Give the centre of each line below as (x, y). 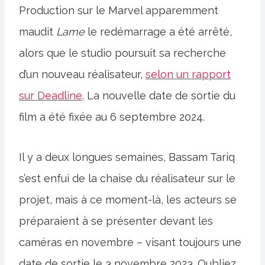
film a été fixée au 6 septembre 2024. (112, 117)
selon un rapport (188, 74)
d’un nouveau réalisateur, (82, 74)
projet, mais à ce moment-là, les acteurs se (128, 200)
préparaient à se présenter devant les (116, 221)
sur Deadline (51, 96)
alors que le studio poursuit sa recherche (122, 53)
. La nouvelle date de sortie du (159, 96)
